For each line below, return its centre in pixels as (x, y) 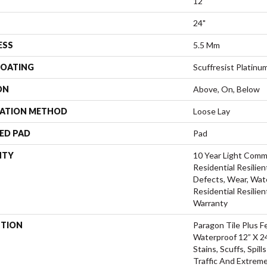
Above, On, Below (226, 89)
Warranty (210, 203)
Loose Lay (212, 111)
